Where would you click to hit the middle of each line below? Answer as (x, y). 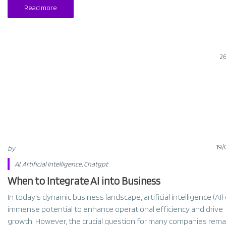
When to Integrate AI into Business (84, 181)
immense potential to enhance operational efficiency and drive (115, 209)
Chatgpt (96, 164)
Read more (40, 8)
